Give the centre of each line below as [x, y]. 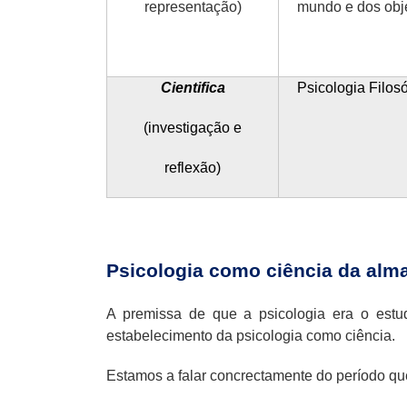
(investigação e [193, 127]
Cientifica [193, 87]
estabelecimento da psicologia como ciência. [251, 335]
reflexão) [193, 167]
